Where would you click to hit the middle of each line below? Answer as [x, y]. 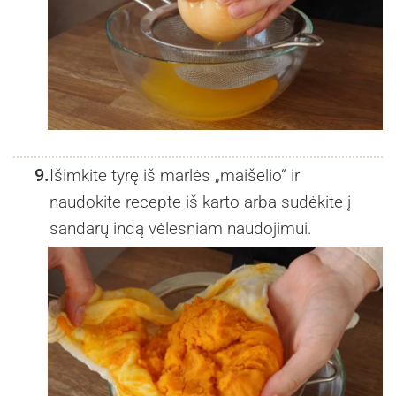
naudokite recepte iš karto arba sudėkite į [200, 202]
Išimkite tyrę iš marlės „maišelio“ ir [174, 176]
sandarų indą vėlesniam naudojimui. [180, 229]
